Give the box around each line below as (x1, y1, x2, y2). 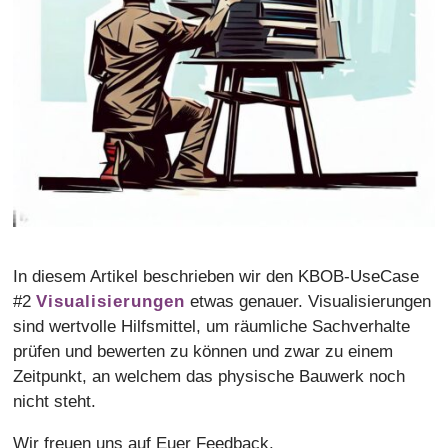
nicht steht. (13, 392, 97, 412)
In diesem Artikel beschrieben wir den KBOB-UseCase (13, 267, 420, 287)
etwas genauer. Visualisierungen (185, 292, 432, 312)
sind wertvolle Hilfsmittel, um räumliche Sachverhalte (13, 317, 411, 337)
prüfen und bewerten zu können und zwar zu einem (13, 342, 394, 362)
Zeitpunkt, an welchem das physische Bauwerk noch (13, 367, 406, 387)
